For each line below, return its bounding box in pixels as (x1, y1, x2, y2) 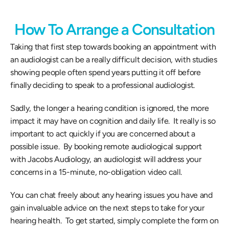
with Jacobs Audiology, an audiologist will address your (10, 154, 201, 164)
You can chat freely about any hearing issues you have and (10, 190, 213, 200)
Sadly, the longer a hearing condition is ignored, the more (10, 103, 209, 113)
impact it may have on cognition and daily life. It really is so (10, 116, 216, 126)
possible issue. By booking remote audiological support (10, 142, 202, 151)
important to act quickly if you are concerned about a (10, 129, 196, 139)
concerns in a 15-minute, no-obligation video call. (10, 167, 184, 177)
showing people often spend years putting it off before (10, 67, 201, 77)
